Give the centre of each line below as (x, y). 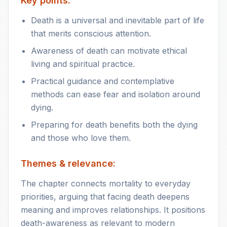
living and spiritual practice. (83, 64)
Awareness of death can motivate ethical (109, 51)
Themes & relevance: (68, 163)
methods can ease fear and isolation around (116, 94)
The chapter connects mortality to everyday (106, 183)
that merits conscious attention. (91, 33)
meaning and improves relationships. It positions (113, 210)
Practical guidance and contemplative (103, 81)
